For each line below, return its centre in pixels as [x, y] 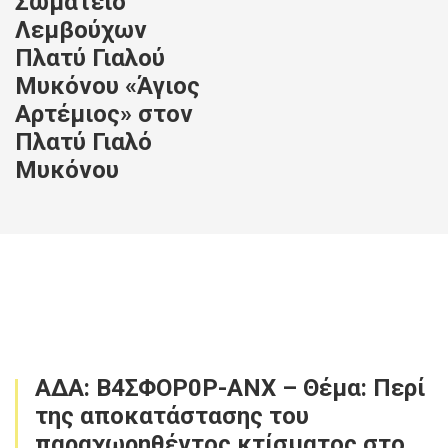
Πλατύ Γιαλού [90, 58]
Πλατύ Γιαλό [83, 142]
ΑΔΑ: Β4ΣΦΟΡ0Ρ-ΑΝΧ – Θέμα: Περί [230, 388]
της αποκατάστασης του [172, 416]
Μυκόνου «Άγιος [107, 86]
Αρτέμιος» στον [104, 114]
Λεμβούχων [81, 30]
